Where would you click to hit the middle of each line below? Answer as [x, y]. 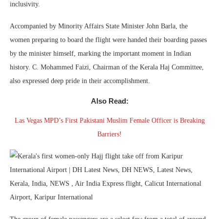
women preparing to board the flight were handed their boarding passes [108, 40]
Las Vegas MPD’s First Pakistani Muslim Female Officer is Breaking [109, 121]
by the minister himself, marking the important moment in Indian [100, 54]
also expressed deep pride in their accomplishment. [80, 81]
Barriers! [109, 134]
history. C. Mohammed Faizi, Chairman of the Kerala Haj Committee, [107, 67]
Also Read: [109, 101]
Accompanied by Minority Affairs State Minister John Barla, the [99, 26]
